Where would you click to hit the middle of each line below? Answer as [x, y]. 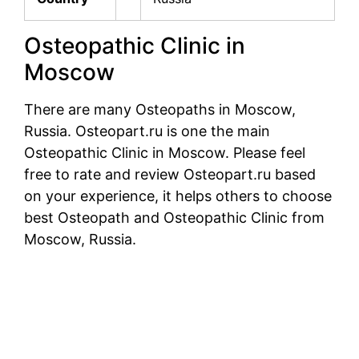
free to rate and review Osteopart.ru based [170, 175]
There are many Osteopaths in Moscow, [160, 110]
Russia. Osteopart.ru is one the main [147, 131]
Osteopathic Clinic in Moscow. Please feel [165, 153]
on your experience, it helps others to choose [178, 196]
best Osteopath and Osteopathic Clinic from [174, 218]
